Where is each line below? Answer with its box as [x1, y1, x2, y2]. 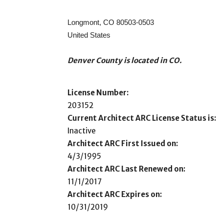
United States [67, 31, 110, 39]
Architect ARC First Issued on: [67, 139, 178, 148]
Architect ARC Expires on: [67, 190, 162, 199]
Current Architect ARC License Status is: [67, 113, 216, 123]
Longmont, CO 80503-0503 [67, 18, 154, 26]
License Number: [67, 88, 129, 97]
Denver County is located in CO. [67, 56, 182, 65]
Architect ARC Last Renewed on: [67, 164, 185, 174]
